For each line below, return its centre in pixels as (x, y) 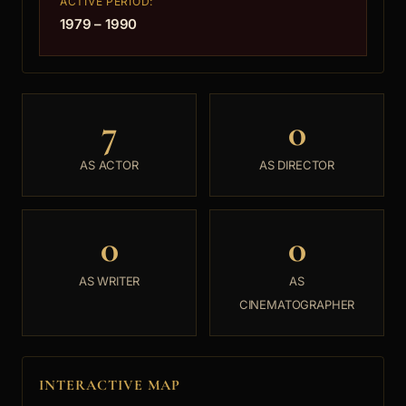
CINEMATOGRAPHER (297, 304)
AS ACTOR (109, 165)
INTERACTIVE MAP (110, 385)
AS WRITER (109, 281)
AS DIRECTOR (297, 165)
